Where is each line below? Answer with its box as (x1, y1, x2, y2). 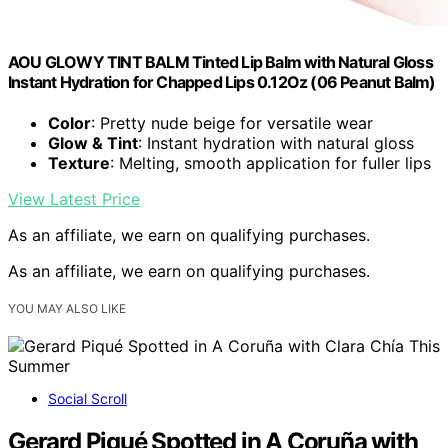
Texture (48, 152, 110, 173)
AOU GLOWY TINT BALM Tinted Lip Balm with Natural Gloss (8, 51, 433, 72)
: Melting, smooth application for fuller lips (110, 152, 431, 173)
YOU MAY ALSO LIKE (8, 300, 126, 316)
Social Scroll (48, 390, 127, 407)
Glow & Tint (48, 132, 138, 153)
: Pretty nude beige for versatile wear (91, 112, 373, 133)
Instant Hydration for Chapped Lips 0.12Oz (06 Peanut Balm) (8, 71, 436, 92)
